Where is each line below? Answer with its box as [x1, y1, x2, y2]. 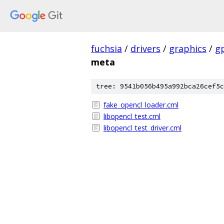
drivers [130, 42, 160, 54]
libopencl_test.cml [103, 111, 160, 121]
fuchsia [91, 42, 122, 54]
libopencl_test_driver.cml [103, 123, 181, 132]
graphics [169, 42, 206, 54]
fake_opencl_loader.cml [103, 100, 178, 109]
